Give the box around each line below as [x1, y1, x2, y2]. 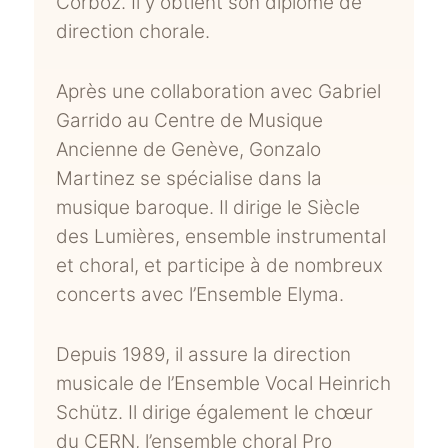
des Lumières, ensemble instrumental [56, 225, 387, 249]
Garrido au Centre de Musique [56, 109, 324, 133]
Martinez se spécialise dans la [56, 167, 323, 191]
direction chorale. [56, 20, 211, 44]
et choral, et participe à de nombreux [56, 254, 384, 278]
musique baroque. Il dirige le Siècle [56, 196, 361, 220]
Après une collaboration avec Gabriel [56, 80, 382, 104]
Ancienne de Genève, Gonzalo [56, 138, 322, 162]
